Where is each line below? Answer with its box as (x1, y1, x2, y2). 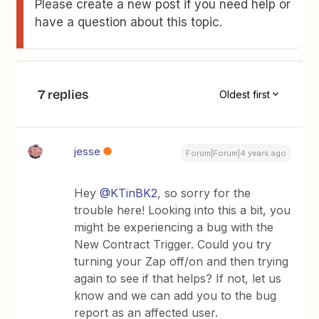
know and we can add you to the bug (74, 288, 277, 303)
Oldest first (219, 88, 270, 100)
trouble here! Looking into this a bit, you (74, 203, 291, 217)
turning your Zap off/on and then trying (74, 254, 289, 268)
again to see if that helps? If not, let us (74, 271, 282, 286)
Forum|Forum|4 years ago (185, 148, 286, 158)
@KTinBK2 (100, 186, 158, 200)
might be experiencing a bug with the (74, 220, 274, 234)
